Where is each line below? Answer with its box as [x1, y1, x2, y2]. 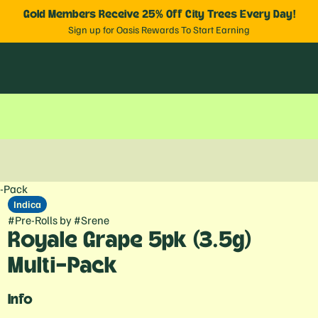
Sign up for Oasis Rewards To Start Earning [68, 23, 250, 35]
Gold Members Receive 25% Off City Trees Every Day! [23, 9, 295, 20]
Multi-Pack [7, 254, 118, 277]
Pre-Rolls [14, 213, 57, 227]
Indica [13, 198, 41, 210]
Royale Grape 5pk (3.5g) [7, 229, 251, 251]
